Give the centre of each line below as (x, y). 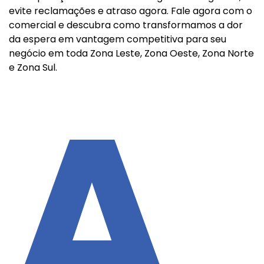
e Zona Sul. (33, 67)
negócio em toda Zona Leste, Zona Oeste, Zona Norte (131, 53)
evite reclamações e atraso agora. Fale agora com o (131, 11)
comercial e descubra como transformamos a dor (126, 25)
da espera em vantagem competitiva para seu (118, 39)
